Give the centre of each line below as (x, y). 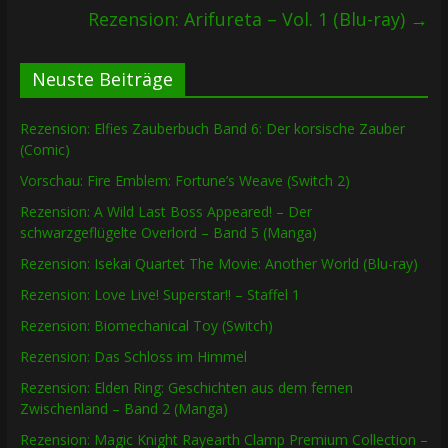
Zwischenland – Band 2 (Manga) (123, 409)
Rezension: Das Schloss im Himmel (133, 357)
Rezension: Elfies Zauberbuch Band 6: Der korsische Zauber (212, 129)
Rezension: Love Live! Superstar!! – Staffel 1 (159, 295)
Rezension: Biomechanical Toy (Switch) (146, 326)
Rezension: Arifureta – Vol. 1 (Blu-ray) (249, 19)
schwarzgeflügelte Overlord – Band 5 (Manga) (168, 233)
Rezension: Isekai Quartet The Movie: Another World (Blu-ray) (218, 264)
